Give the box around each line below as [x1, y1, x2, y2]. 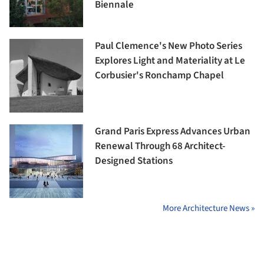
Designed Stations [95, 154, 173, 169]
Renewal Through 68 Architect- [95, 139, 225, 154]
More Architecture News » [163, 202, 255, 215]
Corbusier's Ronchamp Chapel [95, 68, 224, 83]
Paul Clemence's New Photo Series [95, 39, 242, 54]
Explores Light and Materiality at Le [95, 54, 245, 68]
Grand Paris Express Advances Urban [95, 124, 250, 139]
